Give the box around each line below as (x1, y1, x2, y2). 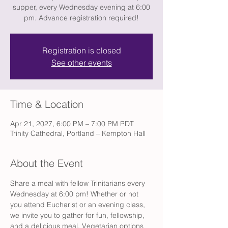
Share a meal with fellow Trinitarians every (10, 179, 147, 188)
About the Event (10, 157, 83, 169)
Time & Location (10, 98, 83, 110)
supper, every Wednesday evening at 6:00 (13, 3, 150, 12)
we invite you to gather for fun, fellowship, (10, 211, 147, 220)
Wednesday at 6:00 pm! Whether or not (10, 189, 140, 198)
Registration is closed (42, 45, 121, 55)
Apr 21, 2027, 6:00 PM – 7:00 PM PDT (10, 119, 134, 128)
